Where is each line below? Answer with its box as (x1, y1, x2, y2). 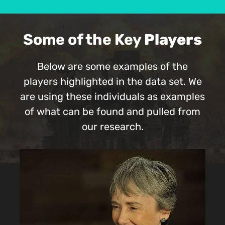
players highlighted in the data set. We (23, 77, 202, 88)
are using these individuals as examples (20, 92, 205, 103)
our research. (81, 123, 144, 133)
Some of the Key (23, 33, 144, 49)
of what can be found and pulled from (25, 107, 200, 118)
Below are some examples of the (37, 62, 188, 73)
